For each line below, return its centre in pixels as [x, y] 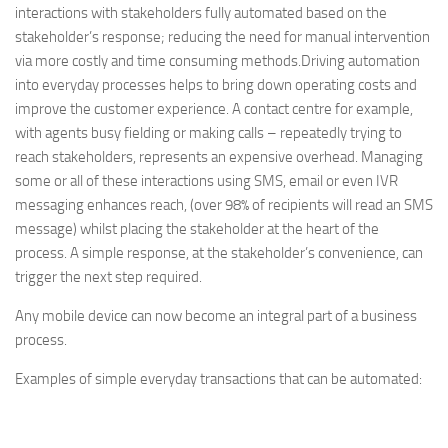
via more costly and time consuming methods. [158, 61]
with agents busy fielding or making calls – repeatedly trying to [208, 133]
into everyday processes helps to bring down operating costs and [216, 85]
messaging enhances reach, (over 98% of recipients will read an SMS [224, 205]
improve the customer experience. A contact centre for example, [214, 109]
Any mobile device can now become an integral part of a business [216, 316]
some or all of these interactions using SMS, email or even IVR [206, 181]
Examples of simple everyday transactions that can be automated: [218, 379]
